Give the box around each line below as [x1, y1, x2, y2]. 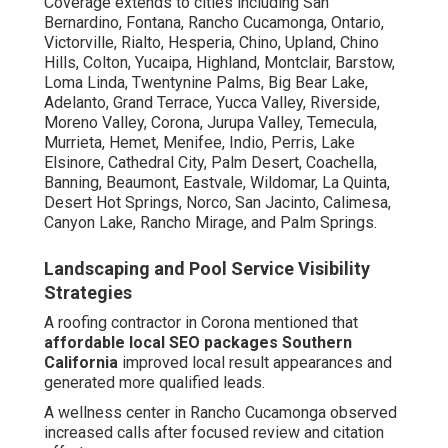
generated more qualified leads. [44, 373, 265, 393]
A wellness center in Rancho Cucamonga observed [44, 403, 397, 423]
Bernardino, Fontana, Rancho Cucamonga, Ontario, [44, 13, 384, 33]
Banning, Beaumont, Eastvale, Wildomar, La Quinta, [44, 173, 390, 193]
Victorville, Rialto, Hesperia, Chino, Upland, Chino [44, 33, 379, 53]
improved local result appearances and [118, 353, 392, 373]
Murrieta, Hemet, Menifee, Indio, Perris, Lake [44, 133, 355, 153]
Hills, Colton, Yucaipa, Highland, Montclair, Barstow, [44, 53, 395, 73]
